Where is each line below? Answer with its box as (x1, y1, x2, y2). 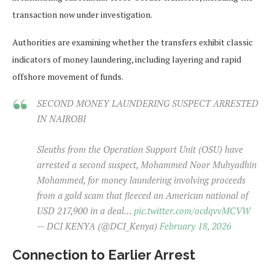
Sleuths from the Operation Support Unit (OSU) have (37, 143, 243, 156)
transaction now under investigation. (12, 9, 152, 21)
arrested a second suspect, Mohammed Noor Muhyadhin (37, 158, 257, 171)
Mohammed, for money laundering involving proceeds (37, 174, 246, 187)
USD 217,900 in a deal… (37, 204, 134, 217)
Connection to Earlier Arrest (12, 247, 195, 263)
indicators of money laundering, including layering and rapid (12, 53, 241, 66)
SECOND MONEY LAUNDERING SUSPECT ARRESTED (37, 97, 258, 110)
